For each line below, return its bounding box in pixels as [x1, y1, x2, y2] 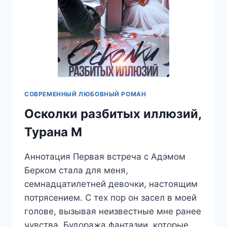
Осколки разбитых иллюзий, [24, 106, 201, 122]
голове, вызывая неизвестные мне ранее [24, 206, 201, 217]
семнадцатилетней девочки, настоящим [24, 179, 198, 190]
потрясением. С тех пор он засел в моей [24, 193, 197, 203]
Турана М [24, 125, 82, 140]
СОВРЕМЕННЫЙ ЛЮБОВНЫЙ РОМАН [24, 90, 146, 98]
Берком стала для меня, [24, 165, 128, 176]
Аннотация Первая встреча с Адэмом [24, 152, 185, 162]
